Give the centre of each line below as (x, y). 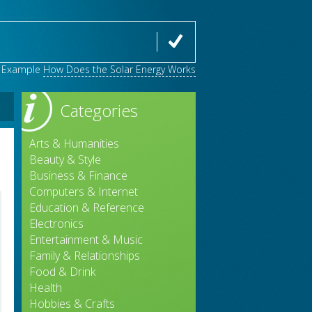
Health (46, 288)
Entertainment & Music (86, 240)
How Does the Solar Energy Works (119, 69)
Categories (99, 110)
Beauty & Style (65, 159)
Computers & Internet (84, 192)
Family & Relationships (85, 256)
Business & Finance (78, 175)
